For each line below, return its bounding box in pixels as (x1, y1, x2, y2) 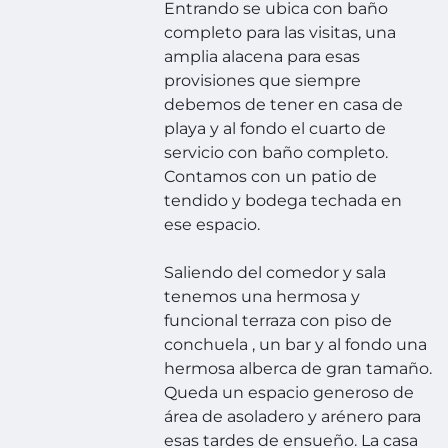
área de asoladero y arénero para (164, 407, 422, 427)
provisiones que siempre (164, 71, 362, 91)
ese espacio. (164, 215, 261, 235)
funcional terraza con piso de (164, 311, 393, 331)
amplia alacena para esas (164, 47, 361, 67)
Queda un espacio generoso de (164, 383, 415, 403)
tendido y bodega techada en (164, 191, 403, 211)
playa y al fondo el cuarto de (164, 119, 387, 139)
